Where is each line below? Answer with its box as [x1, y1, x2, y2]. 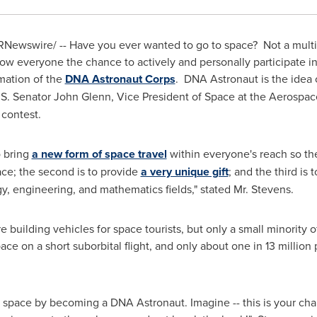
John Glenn [53, 88, 111, 104]
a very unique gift [140, 163, 229, 180]
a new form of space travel [31, 146, 167, 162]
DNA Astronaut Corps [64, 71, 175, 87]
